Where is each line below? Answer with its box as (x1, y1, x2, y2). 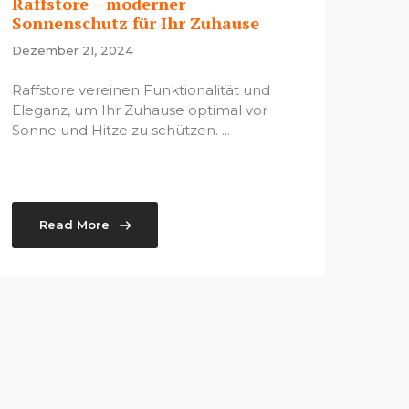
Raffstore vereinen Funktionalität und (11, 81, 270, 100)
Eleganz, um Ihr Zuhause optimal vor (11, 101, 267, 120)
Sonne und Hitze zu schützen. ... (11, 121, 230, 140)
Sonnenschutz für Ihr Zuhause (11, 12, 259, 34)
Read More (38, 217, 110, 233)
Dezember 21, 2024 (11, 43, 133, 58)
